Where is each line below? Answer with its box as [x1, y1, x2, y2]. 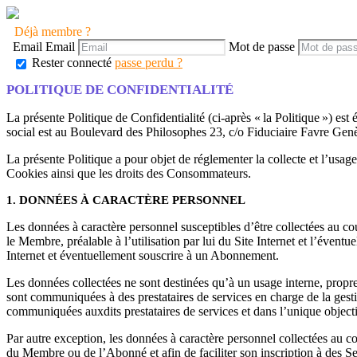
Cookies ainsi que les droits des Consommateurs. [6, 166, 251, 180]
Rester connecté [32, 56, 112, 69]
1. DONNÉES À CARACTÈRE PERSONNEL [6, 193, 245, 206]
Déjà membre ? [14, 25, 91, 38]
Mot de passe [229, 40, 295, 53]
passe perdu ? [115, 56, 182, 69]
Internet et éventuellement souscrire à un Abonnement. [6, 248, 279, 262]
